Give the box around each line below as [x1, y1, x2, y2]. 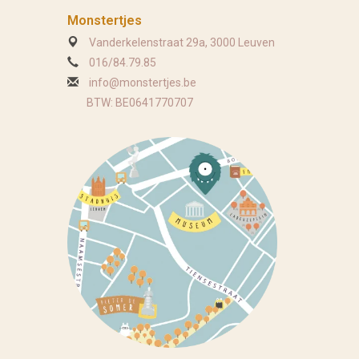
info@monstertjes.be [88, 76, 196, 90]
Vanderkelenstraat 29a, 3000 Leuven [86, 36, 275, 50]
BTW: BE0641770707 [67, 96, 193, 110]
